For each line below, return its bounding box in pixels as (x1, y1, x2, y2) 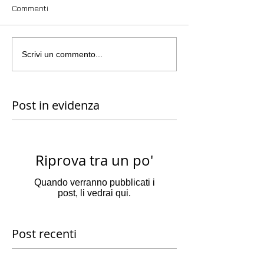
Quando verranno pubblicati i (34, 177, 155, 188)
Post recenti (12, 226, 77, 242)
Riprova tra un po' (35, 151, 153, 170)
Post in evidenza (12, 97, 100, 114)
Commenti (12, 3, 48, 14)
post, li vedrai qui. (58, 188, 131, 199)
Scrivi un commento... (22, 49, 103, 59)
